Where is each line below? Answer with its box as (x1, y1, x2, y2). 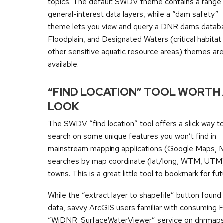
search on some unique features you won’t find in (48, 131, 216, 142)
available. (48, 59, 79, 70)
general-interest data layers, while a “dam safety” (48, 9, 219, 20)
